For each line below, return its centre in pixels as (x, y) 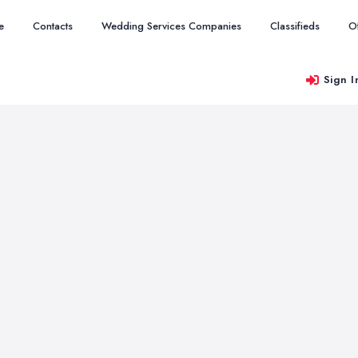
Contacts (53, 26)
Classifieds (295, 26)
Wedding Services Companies (171, 26)
